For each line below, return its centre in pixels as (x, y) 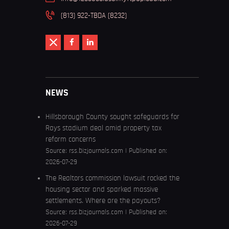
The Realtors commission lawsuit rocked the (112, 178)
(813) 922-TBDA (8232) (94, 16)
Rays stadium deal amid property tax (104, 128)
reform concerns (71, 140)
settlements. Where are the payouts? (103, 201)
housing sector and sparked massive (102, 190)
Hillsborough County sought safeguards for (112, 117)
